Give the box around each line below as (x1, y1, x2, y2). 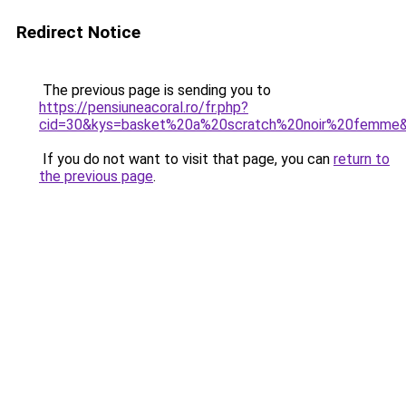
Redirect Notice (16, 22, 140, 43)
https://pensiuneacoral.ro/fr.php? (39, 99, 248, 116)
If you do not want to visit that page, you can (39, 150, 333, 168)
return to (333, 150, 390, 168)
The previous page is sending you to (39, 82, 271, 99)
